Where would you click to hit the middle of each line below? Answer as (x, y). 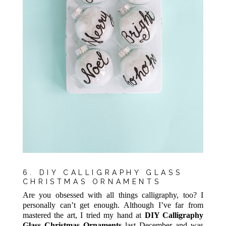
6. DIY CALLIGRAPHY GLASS (102, 172)
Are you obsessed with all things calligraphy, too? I (113, 195)
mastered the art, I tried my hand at (83, 215)
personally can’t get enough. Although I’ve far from (113, 205)
